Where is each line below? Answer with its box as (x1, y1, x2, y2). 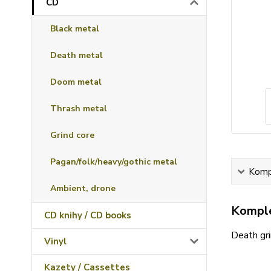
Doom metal (50, 76, 102, 88)
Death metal (50, 50, 103, 61)
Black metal (50, 23, 99, 34)
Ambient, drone (50, 183, 116, 194)
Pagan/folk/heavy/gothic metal (50, 156, 177, 168)
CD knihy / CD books (44, 209, 131, 221)
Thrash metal (50, 103, 107, 114)
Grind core (50, 129, 94, 141)
